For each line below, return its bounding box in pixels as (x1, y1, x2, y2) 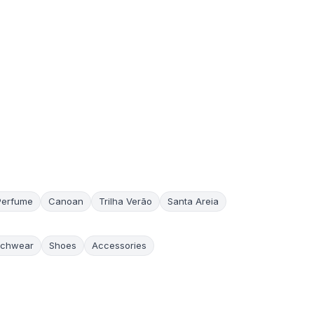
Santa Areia (167, 196, 219, 207)
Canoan (48, 196, 83, 207)
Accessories (91, 240, 146, 251)
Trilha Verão (98, 196, 152, 207)
